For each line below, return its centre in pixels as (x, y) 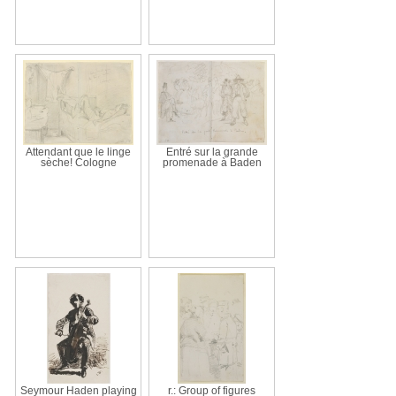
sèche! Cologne (78, 162)
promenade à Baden (212, 162)
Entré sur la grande (212, 152)
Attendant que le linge (78, 152)
